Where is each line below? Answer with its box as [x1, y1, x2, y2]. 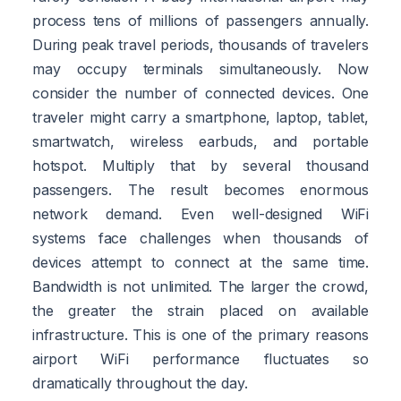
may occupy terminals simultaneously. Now [32, 59, 369, 78]
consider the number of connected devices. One [32, 83, 369, 102]
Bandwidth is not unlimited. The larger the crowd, [32, 277, 369, 295]
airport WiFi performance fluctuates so [32, 349, 369, 368]
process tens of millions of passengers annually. [32, 11, 369, 30]
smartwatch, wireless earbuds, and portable [32, 132, 369, 150]
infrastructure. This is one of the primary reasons [32, 325, 369, 344]
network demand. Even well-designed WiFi [32, 204, 369, 223]
